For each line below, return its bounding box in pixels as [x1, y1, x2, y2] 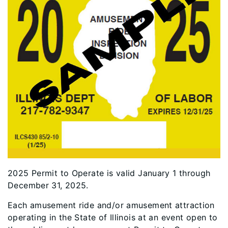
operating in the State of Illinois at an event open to [8, 212, 218, 222]
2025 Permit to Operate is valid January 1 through [8, 168, 211, 178]
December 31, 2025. [8, 180, 89, 190]
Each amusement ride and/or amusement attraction [8, 200, 215, 210]
